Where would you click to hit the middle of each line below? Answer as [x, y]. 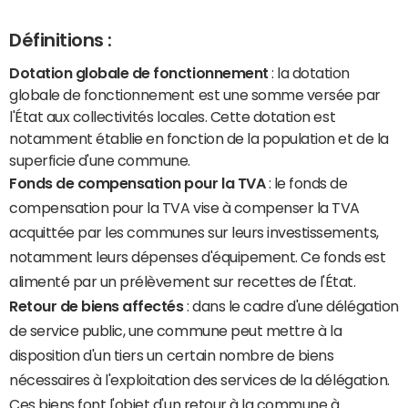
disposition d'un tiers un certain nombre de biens [172, 355]
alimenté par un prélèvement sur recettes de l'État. [183, 281]
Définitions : [61, 41]
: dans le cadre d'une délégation [291, 306]
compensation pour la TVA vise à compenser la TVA [184, 207]
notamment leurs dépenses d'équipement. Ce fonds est [198, 256]
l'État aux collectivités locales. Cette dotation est [173, 116]
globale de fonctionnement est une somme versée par [195, 94]
